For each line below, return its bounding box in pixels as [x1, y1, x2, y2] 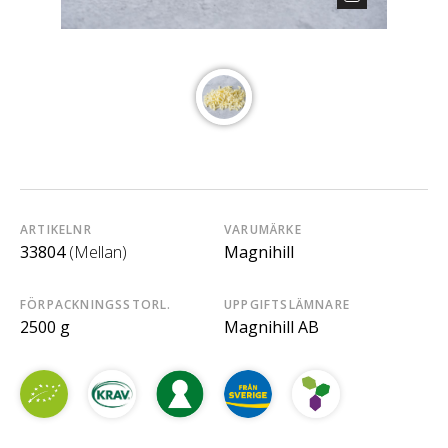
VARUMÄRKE [224, 220, 302, 238]
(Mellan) [69, 240, 127, 263]
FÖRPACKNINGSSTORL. [20, 295, 172, 313]
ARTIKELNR [20, 220, 92, 238]
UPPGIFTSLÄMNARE [224, 295, 350, 313]
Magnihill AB [224, 315, 319, 338]
